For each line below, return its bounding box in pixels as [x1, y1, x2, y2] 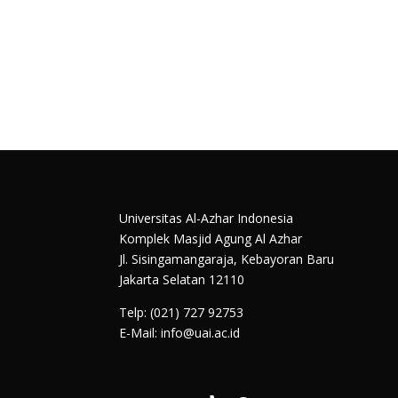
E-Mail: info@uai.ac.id [119, 323, 241, 341]
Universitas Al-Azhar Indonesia [119, 209, 294, 227]
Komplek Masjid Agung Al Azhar [119, 229, 303, 247]
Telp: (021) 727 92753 [119, 303, 244, 321]
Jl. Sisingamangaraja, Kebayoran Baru [119, 250, 335, 267]
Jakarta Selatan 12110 [119, 270, 245, 288]
